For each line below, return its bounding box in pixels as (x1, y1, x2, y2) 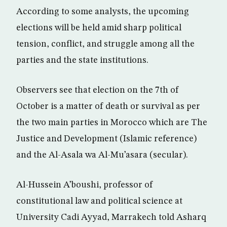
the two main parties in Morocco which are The (16, 118, 207, 127)
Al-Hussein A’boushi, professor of (16, 180, 153, 190)
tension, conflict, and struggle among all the (16, 40, 195, 49)
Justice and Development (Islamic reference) (16, 134, 197, 143)
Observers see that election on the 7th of (16, 86, 179, 95)
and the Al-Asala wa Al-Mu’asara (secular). (16, 150, 188, 160)
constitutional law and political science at (16, 197, 182, 206)
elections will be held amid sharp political (16, 23, 181, 32)
